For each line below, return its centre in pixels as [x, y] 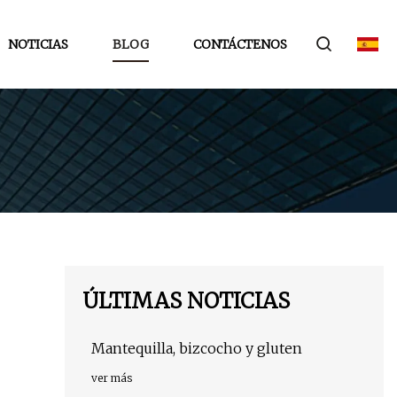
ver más [112, 378]
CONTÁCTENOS [240, 44]
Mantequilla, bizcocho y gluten [197, 349]
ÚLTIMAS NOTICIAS [186, 301]
